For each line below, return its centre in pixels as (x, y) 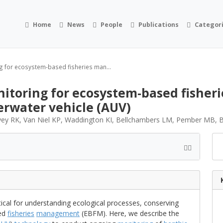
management (58, 213)
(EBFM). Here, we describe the (129, 213)
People (112, 24)
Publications (159, 24)
